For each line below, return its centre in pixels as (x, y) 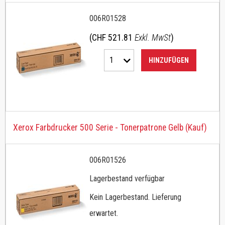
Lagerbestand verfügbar (127, 179)
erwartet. (104, 213)
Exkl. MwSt (153, 38)
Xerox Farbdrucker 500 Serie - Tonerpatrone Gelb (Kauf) (110, 127)
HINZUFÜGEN (169, 61)
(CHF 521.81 (112, 38)
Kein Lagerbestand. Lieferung (135, 197)
